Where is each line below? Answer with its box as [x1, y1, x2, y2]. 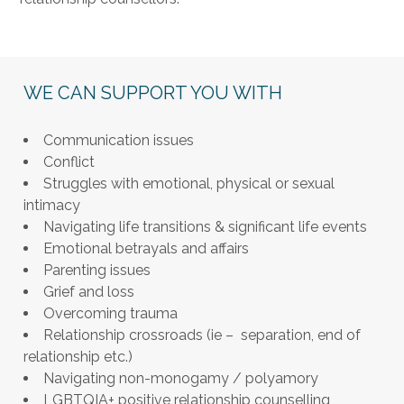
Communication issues [43, 132, 194, 149]
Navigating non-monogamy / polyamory [43, 370, 318, 387]
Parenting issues [43, 262, 151, 279]
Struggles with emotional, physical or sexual [43, 175, 335, 192]
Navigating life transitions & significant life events [43, 218, 367, 235]
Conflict [43, 153, 95, 170]
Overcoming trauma [43, 305, 178, 322]
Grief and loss [43, 283, 145, 300]
